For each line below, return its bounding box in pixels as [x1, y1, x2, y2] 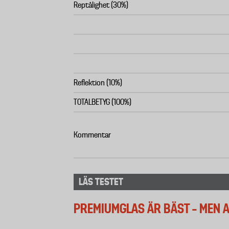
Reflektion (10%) [74, 78, 122, 87]
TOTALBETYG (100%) [74, 98, 131, 107]
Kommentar [74, 130, 111, 140]
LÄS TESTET [79, 176, 123, 188]
